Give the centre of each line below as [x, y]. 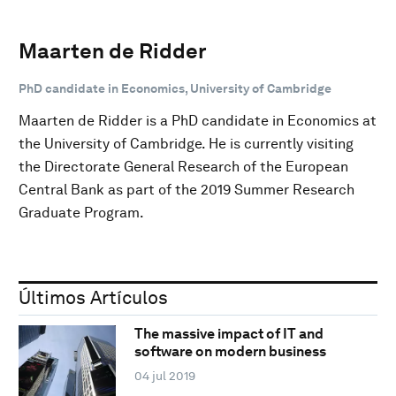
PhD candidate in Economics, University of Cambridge [175, 88]
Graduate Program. [81, 212]
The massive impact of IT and [228, 334]
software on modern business [230, 352]
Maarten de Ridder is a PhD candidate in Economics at [198, 120]
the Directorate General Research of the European [183, 166]
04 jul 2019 [164, 376]
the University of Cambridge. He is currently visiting [186, 143]
